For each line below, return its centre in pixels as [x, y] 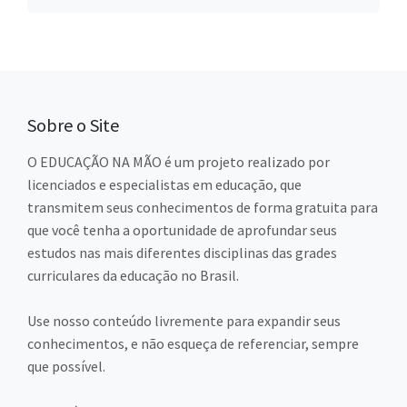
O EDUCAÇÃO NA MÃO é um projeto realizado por [179, 162]
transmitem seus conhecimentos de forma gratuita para [203, 207]
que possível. [66, 366]
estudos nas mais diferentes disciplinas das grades [182, 253]
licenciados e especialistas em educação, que [164, 184]
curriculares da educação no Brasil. [133, 275]
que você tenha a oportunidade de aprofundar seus [182, 230]
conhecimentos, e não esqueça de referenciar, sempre [193, 343]
